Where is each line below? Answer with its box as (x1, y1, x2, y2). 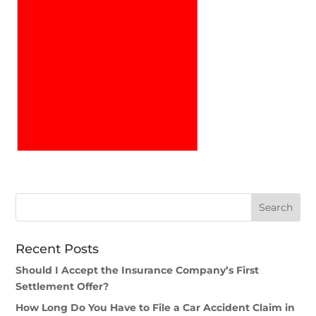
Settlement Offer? (16, 280, 109, 293)
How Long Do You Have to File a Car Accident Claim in (16, 301, 296, 315)
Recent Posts (16, 241, 99, 257)
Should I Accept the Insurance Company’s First (16, 264, 260, 277)
